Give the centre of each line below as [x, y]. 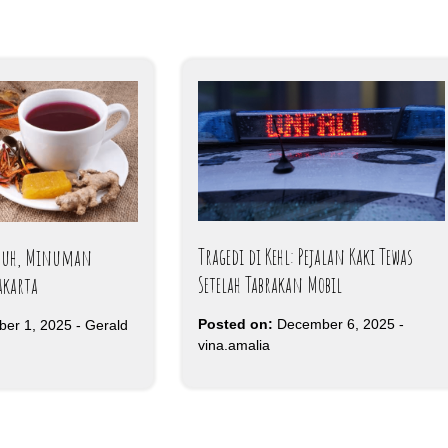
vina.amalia [233, 344]
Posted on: [235, 323]
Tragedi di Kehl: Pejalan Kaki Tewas [305, 256]
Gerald [106, 324]
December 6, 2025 [335, 323]
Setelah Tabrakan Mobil [269, 284]
